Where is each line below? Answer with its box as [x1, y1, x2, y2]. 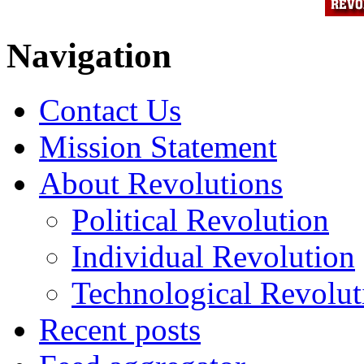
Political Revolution [71, 201, 329, 237]
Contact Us [39, 92, 181, 128]
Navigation [6, 36, 171, 75]
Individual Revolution [71, 238, 355, 274]
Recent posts [39, 311, 201, 347]
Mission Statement [39, 128, 277, 164]
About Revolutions [39, 165, 283, 201]
